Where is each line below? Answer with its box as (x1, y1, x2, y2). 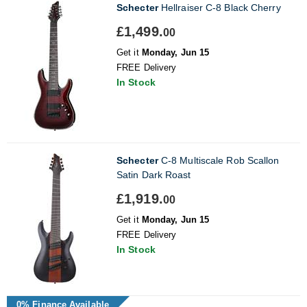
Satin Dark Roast (116, 169, 191, 180)
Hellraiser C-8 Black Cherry (158, 1, 281, 13)
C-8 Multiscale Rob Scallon (158, 154, 280, 166)
